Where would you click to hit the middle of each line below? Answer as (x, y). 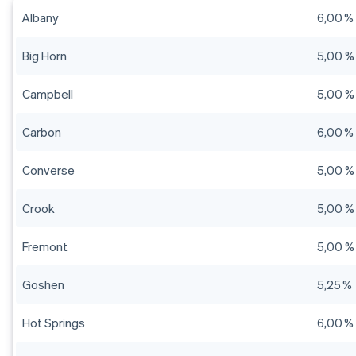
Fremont (45, 247)
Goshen (43, 285)
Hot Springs (54, 323)
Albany (41, 18)
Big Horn (44, 56)
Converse (48, 170)
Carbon (42, 132)
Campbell (48, 94)
